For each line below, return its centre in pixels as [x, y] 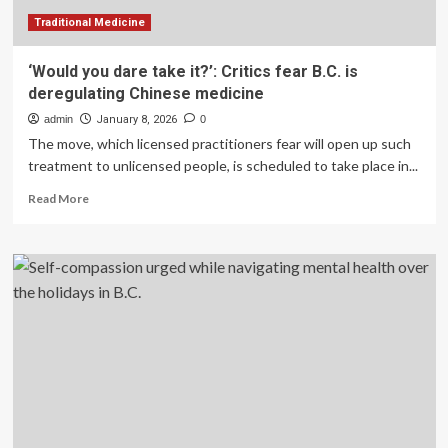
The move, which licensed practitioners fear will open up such [219, 143]
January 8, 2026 [136, 119]
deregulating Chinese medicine [145, 93]
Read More [58, 198]
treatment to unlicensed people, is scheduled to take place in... [222, 165]
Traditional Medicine [89, 22]
